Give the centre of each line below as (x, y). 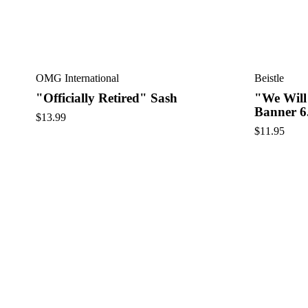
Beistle (269, 78)
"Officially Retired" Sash (107, 98)
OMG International (77, 78)
